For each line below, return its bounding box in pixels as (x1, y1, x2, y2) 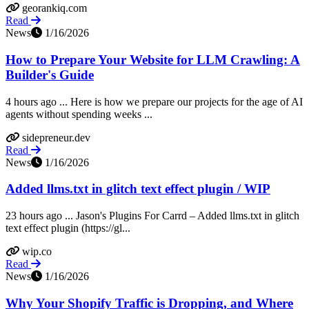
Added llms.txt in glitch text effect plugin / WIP (6, 181, 270, 197)
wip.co (22, 245, 52, 257)
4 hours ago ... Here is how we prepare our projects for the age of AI (6, 95, 303, 108)
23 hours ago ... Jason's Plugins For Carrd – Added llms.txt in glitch (6, 209, 299, 221)
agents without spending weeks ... (6, 108, 152, 120)
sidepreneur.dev (22, 131, 90, 143)
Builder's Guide (6, 67, 94, 82)
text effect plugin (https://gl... (6, 221, 130, 234)
